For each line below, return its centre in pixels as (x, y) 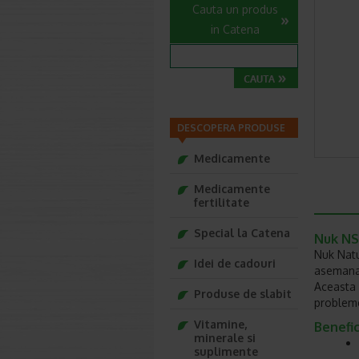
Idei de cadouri (235, 263)
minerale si (225, 338)
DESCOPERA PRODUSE (231, 128)
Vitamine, (220, 324)
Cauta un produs (235, 9)
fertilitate (222, 202)
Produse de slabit (243, 294)
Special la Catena (242, 233)
